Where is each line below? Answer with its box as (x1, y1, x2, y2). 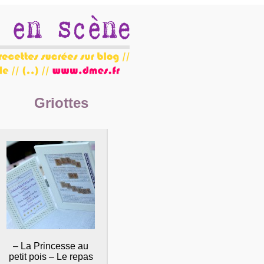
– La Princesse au (13, 240, 88, 251)
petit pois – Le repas (8, 251, 93, 262)
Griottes (34, 94, 88, 111)
